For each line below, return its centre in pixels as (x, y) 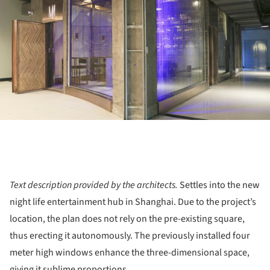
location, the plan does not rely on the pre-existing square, (127, 219)
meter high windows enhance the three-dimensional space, (130, 253)
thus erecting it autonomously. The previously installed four (130, 236)
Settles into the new (220, 185)
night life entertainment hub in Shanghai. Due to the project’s (133, 202)
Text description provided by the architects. (95, 185)
